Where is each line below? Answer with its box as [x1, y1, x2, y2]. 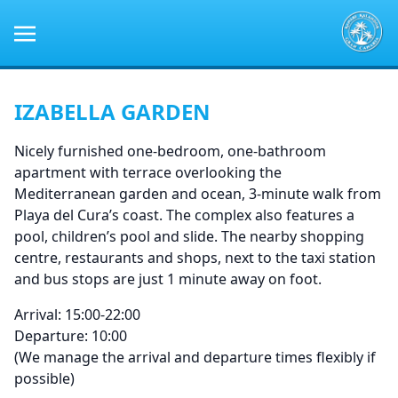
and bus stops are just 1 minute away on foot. [14, 268, 322, 289]
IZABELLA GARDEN [14, 96, 211, 126]
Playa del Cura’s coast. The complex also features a [14, 204, 354, 225]
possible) [14, 368, 75, 388]
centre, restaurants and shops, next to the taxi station [14, 247, 376, 267]
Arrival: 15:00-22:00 [14, 304, 140, 324]
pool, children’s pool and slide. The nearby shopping [14, 226, 364, 246]
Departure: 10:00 [14, 325, 127, 346]
